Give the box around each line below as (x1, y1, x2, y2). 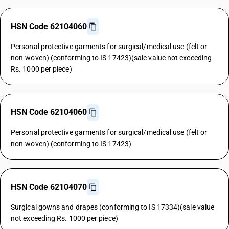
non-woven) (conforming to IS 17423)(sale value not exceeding (11, 54, 212, 62)
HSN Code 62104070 (11, 182, 87, 192)
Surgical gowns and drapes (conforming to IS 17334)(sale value (11, 203, 215, 211)
